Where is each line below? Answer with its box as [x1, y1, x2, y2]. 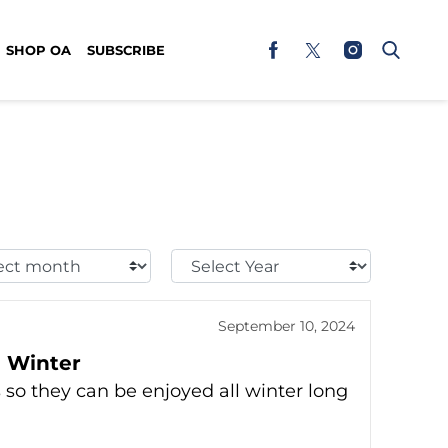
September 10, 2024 [218, 317, 355, 335]
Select [170, 249, 225, 272]
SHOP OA [6, 41, 71, 58]
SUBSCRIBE [87, 41, 165, 58]
